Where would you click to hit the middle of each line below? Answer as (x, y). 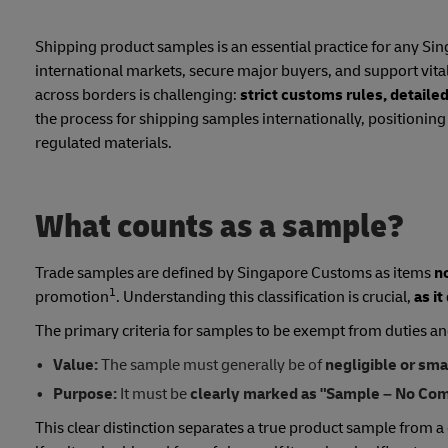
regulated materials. (103, 143)
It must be (153, 394)
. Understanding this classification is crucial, (265, 297)
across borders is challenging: (137, 95)
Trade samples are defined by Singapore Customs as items (234, 273)
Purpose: (84, 394)
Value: (75, 365)
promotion (72, 297)
